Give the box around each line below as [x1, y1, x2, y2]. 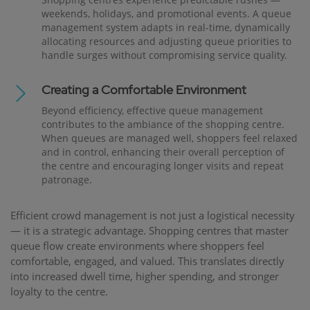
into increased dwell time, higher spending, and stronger [10, 268, 279, 283]
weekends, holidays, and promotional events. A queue [42, 6, 291, 20]
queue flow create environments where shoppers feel [10, 238, 264, 253]
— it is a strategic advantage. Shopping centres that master [10, 223, 289, 237]
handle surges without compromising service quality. [42, 48, 287, 62]
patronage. [42, 172, 92, 186]
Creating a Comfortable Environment [42, 81, 246, 98]
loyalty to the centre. [10, 284, 108, 298]
